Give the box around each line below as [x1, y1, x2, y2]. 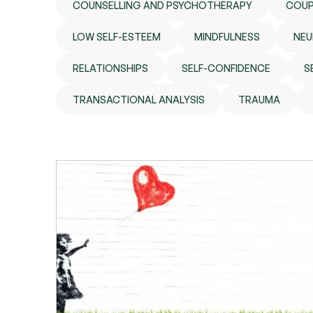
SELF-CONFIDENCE [182, 62, 270, 74]
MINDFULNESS [194, 31, 260, 43]
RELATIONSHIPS [73, 62, 148, 74]
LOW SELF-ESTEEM [73, 31, 161, 43]
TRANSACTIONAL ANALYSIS [73, 94, 205, 105]
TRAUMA [238, 94, 280, 105]
